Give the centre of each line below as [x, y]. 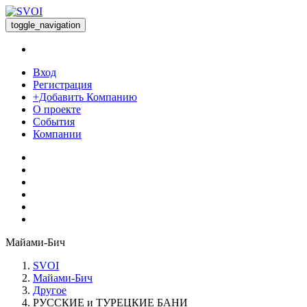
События [54, 122]
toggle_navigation [46, 25]
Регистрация [62, 85]
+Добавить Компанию [85, 97]
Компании [57, 134]
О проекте [57, 109]
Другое [50, 290]
